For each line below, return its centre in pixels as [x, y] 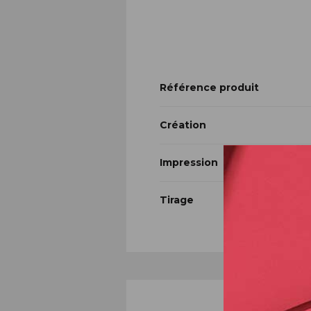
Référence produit [209, 88]
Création [183, 125]
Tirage [177, 200]
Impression [189, 163]
